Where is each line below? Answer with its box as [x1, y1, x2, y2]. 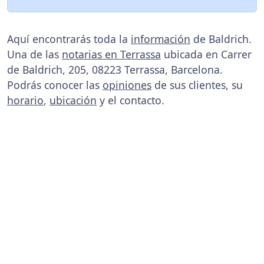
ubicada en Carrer [161, 47, 252, 61]
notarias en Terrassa [62, 47, 161, 61]
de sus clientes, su [151, 77, 243, 92]
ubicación [49, 93, 97, 107]
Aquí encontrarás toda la [7, 31, 131, 46]
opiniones [103, 77, 151, 92]
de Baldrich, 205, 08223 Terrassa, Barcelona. [7, 62, 223, 77]
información [131, 31, 190, 46]
